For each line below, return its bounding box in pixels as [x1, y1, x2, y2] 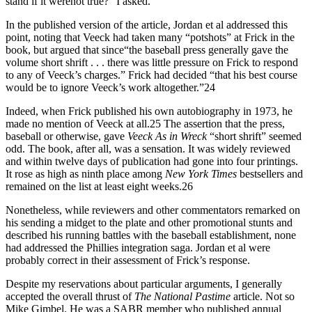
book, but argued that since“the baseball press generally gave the [6, 43, 288, 56]
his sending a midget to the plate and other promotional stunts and [6, 216, 292, 228]
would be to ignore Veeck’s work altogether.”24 [6, 81, 215, 93]
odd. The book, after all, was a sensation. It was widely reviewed [6, 142, 290, 155]
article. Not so [233, 290, 295, 302]
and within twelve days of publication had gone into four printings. [6, 155, 298, 167]
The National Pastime [134, 290, 233, 302]
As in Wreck [155, 130, 210, 142]
